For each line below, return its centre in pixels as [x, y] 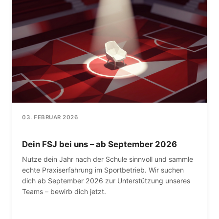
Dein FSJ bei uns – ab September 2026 [99, 144]
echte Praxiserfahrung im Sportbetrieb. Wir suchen [103, 170]
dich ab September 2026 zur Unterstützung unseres [106, 180]
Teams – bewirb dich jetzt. [64, 191]
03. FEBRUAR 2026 [50, 118]
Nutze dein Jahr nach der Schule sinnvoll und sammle [108, 159]
